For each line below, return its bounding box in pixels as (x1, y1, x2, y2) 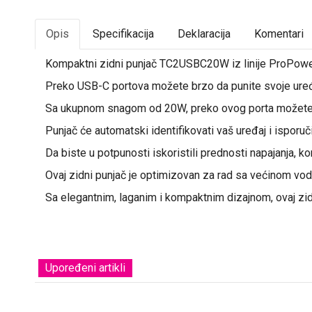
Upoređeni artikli (45, 261, 125, 275)
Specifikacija (93, 27, 154, 41)
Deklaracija (178, 27, 231, 41)
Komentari (254, 27, 304, 41)
